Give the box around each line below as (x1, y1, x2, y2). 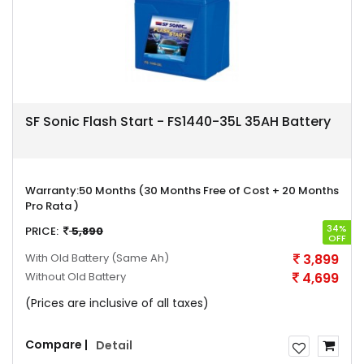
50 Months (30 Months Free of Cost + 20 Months (79, 183, 339, 198)
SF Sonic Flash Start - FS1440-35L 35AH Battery (25, 112, 331, 131)
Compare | (25, 336, 88, 353)
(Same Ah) (111, 250, 169, 266)
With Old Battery (25, 250, 111, 266)
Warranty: (25, 183, 79, 198)
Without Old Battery (25, 269, 126, 284)
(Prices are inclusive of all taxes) (25, 295, 209, 311)
